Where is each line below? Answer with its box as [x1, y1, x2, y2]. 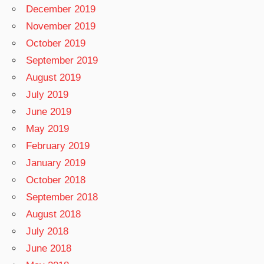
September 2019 [26, 55, 98, 67]
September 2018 [26, 192, 98, 203]
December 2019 [26, 4, 96, 15]
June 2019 [26, 106, 72, 118]
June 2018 [26, 243, 72, 255]
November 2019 [26, 21, 96, 32]
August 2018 [26, 209, 81, 220]
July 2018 [26, 226, 69, 237]
